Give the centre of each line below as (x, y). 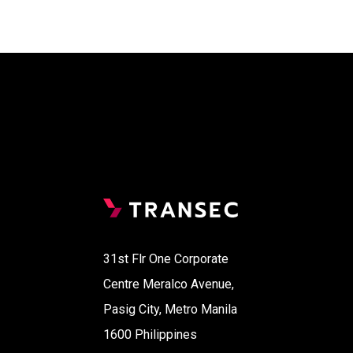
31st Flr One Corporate (166, 258)
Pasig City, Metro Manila (171, 309)
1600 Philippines (150, 334)
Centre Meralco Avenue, (169, 284)
